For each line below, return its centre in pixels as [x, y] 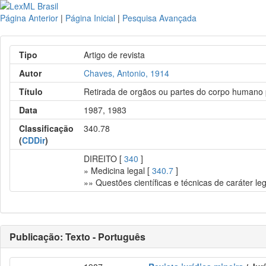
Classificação [46, 128]
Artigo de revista [115, 55]
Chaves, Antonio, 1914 [127, 73]
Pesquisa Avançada [159, 18]
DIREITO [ [104, 159]
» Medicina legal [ [118, 170]
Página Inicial [90, 18]
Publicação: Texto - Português [77, 237]
